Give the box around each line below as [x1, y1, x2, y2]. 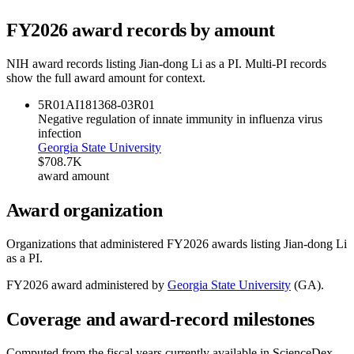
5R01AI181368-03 [38, 97, 134, 111]
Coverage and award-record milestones [6, 308, 315, 330]
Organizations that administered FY [6, 236, 183, 250]
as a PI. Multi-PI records [202, 56, 326, 70]
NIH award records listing [6, 56, 139, 70]
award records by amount [67, 20, 275, 40]
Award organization [6, 199, 163, 220]
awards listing [209, 236, 284, 250]
